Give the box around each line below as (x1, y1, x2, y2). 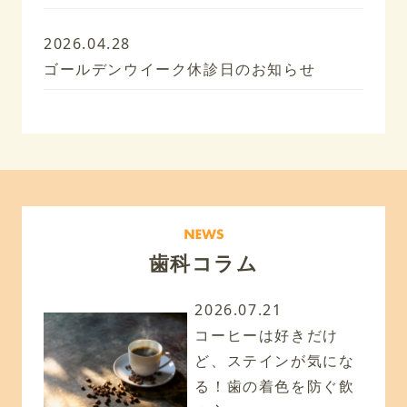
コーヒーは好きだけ (194, 324, 339, 345)
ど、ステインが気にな (194, 350, 355, 371)
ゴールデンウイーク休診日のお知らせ (44, 58, 316, 79)
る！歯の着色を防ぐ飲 (194, 375, 355, 396)
